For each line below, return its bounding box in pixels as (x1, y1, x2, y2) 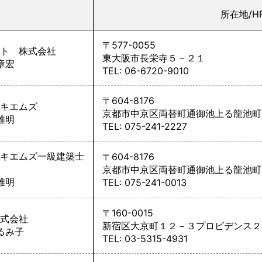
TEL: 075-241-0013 (102, 177, 187, 188)
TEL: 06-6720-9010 (102, 65, 189, 77)
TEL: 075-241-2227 (102, 120, 187, 132)
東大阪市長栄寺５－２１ (102, 52, 205, 64)
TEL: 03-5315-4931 (102, 233, 188, 244)
